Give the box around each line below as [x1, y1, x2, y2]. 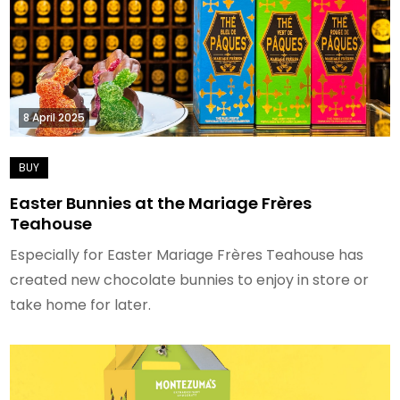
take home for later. [10, 294, 152, 315]
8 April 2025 [23, 109, 86, 125]
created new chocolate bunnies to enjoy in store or [10, 269, 370, 290]
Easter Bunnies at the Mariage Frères [10, 191, 312, 214]
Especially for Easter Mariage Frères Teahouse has [10, 244, 364, 265]
